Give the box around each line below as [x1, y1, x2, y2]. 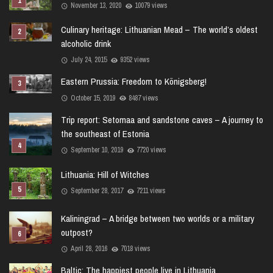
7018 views [121, 244, 151, 254]
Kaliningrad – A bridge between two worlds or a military [61, 212, 254, 225]
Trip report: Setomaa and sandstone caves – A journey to [61, 113, 263, 126]
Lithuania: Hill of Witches [61, 168, 149, 181]
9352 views [120, 55, 151, 65]
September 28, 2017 [70, 185, 123, 196]
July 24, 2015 [70, 55, 107, 65]
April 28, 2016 [70, 244, 107, 254]
